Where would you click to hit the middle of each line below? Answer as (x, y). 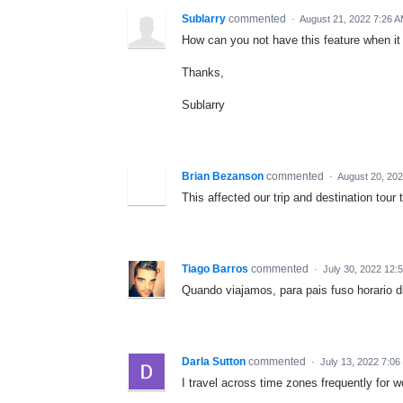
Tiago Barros (215, 269)
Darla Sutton (214, 362)
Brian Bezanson (223, 177)
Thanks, (203, 72)
